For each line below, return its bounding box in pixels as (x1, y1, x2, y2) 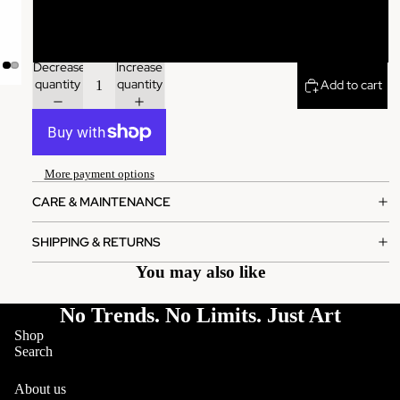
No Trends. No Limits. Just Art (59, 304, 341, 328)
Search (14, 344, 53, 360)
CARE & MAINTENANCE (32, 193, 171, 210)
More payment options (44, 167, 154, 181)
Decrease (33, 58, 86, 75)
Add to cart (321, 77, 382, 94)
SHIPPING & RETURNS (32, 233, 161, 250)
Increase (116, 58, 163, 75)
